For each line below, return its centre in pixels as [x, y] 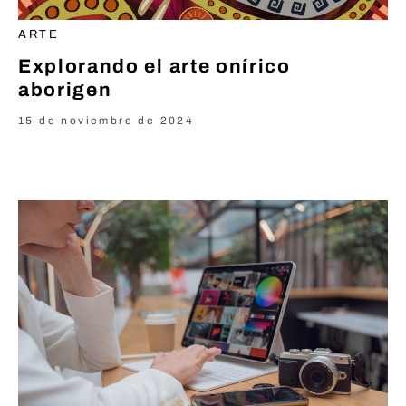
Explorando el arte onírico [155, 66]
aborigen [65, 89]
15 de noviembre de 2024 [106, 120]
